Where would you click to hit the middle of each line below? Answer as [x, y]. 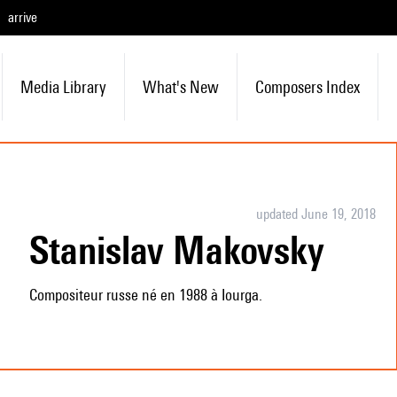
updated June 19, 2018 [315, 214]
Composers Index [307, 87]
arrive [23, 17]
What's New [180, 87]
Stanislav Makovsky [186, 250]
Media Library [63, 87]
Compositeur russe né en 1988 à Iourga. [145, 295]
